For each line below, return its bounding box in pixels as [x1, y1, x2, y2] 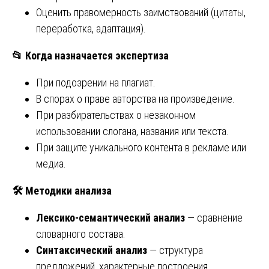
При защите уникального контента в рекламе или [36, 141, 246, 154]
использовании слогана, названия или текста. [36, 124, 229, 138]
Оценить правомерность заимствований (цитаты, [36, 5, 246, 19]
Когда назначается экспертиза [23, 49, 169, 62]
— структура [147, 243, 203, 256]
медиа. [36, 157, 66, 170]
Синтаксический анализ [36, 243, 147, 256]
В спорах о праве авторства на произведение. [36, 92, 235, 105]
